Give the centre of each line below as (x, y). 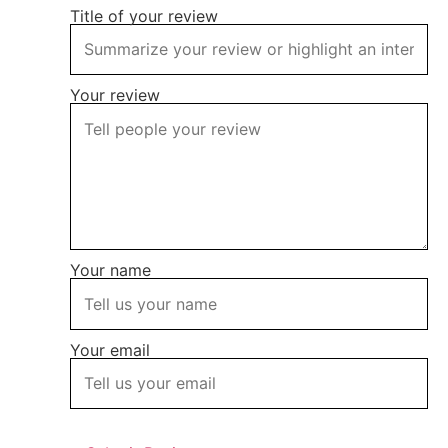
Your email (110, 349)
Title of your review (144, 15)
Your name (110, 270)
